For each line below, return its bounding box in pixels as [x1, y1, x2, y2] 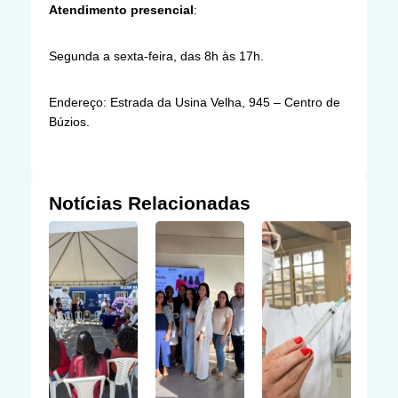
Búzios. [49, 114, 90, 129]
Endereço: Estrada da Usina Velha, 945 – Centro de [49, 94, 340, 109]
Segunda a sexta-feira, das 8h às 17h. [49, 48, 264, 63]
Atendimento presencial [49, 2, 194, 17]
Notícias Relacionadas [49, 192, 251, 213]
